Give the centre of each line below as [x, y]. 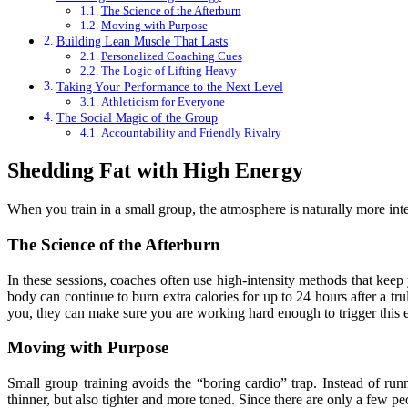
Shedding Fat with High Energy [155, 171]
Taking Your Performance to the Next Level [169, 87]
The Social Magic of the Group [137, 118]
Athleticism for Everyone [163, 102]
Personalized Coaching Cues [171, 56]
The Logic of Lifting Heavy [168, 71]
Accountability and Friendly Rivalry [191, 133]
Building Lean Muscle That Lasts [142, 41]
